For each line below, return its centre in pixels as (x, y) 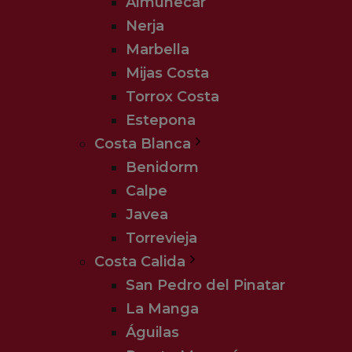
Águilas (152, 332)
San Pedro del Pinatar (205, 285)
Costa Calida (140, 262)
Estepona (161, 120)
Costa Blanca (143, 144)
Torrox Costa (172, 97)
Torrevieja (161, 238)
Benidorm (162, 167)
